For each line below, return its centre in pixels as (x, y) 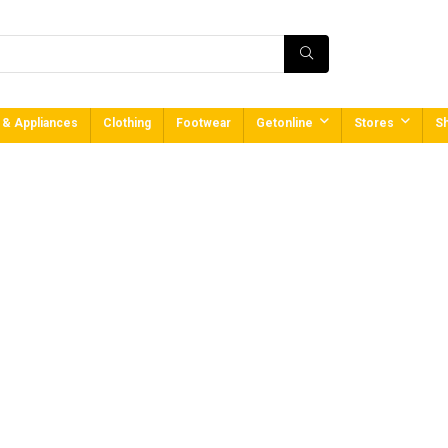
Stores (374, 123)
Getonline (284, 123)
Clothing (127, 123)
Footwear (203, 123)
